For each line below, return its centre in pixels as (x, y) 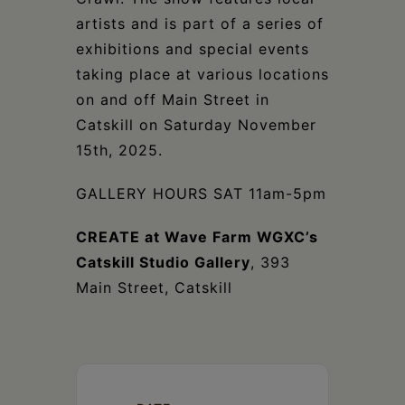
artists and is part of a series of (200, 24)
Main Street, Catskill (154, 287)
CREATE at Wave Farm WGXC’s (197, 237)
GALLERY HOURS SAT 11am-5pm (201, 193)
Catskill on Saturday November (196, 125)
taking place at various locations (202, 74)
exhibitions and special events (193, 49)
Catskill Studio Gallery (163, 262)
